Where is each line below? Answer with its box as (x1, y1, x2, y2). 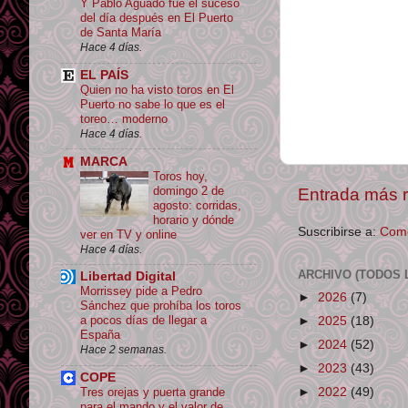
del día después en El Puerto (80, 11, 233, 25)
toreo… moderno (80, 111, 168, 126)
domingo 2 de (153, 183, 224, 198)
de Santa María (80, 25, 161, 40)
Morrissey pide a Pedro (80, 284, 202, 299)
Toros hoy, (153, 168, 208, 183)
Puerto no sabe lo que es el (80, 97, 225, 111)
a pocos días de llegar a (80, 313, 207, 328)
